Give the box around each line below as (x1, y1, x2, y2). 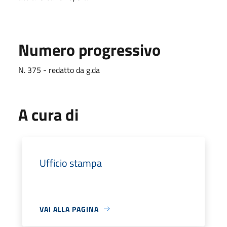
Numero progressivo (18, 37, 161, 62)
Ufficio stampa (40, 155, 102, 171)
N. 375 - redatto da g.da (18, 63, 100, 76)
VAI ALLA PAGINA (40, 203, 99, 214)
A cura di (18, 102, 79, 127)
